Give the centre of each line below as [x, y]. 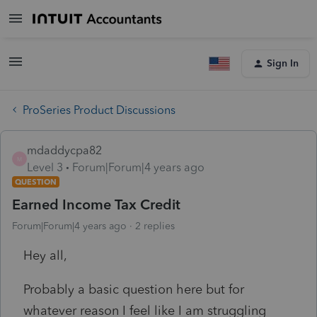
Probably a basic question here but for [134, 289]
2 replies [155, 226]
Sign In [283, 63]
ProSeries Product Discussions [99, 110]
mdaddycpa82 [64, 150]
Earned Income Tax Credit [96, 204]
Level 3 [45, 167]
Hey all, [45, 255]
